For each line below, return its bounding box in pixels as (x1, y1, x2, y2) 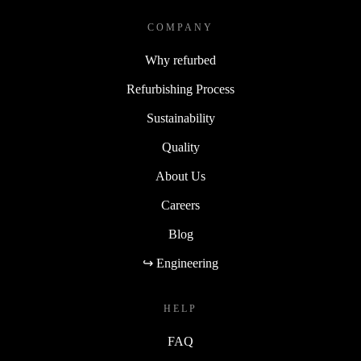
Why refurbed (145, 53, 216, 68)
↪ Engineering (143, 256, 218, 271)
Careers (161, 198, 200, 213)
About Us (156, 169, 205, 184)
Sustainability (146, 111, 215, 126)
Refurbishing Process (127, 82, 234, 97)
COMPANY (147, 22, 214, 34)
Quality (161, 140, 200, 155)
